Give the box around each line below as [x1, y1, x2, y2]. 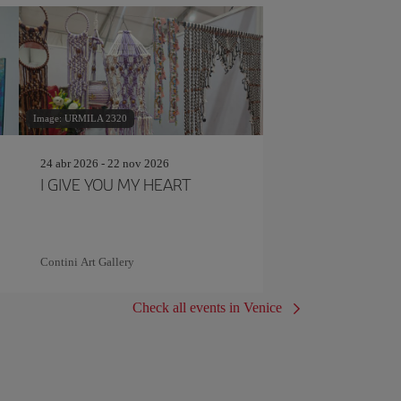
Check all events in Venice [132, 300, 282, 315]
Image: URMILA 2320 [32, 113, 127, 124]
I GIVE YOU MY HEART [39, 172, 192, 196]
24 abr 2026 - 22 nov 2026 [39, 157, 169, 170]
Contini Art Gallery [39, 255, 134, 269]
